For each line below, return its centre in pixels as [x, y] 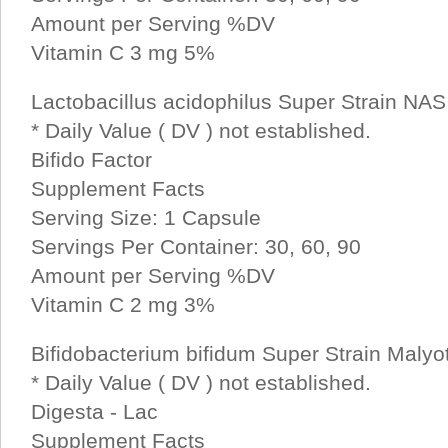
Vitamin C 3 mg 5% [123, 52]
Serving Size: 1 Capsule [146, 217]
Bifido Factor [91, 159]
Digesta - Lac [94, 411]
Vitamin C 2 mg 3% [123, 304]
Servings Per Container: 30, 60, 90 [196, 246]
